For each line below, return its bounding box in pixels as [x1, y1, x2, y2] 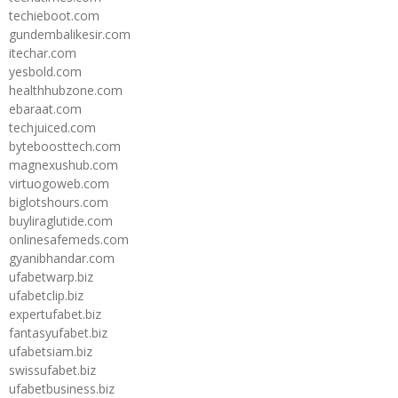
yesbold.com [9, 62, 82, 80]
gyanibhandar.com [9, 249, 115, 267]
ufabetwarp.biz [9, 267, 93, 285]
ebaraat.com [9, 99, 82, 117]
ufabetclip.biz [9, 286, 84, 304]
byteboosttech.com [9, 137, 121, 155]
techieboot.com [9, 6, 99, 24]
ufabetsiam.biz [9, 342, 92, 360]
